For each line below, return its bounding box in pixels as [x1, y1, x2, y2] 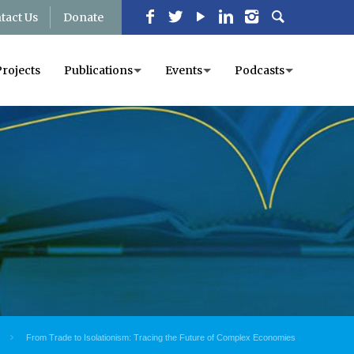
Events [165, 63, 202, 77]
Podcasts [235, 63, 284, 77]
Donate [63, 10, 104, 24]
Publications [64, 63, 133, 77]
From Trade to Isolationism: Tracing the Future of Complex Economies [25, 333, 296, 342]
